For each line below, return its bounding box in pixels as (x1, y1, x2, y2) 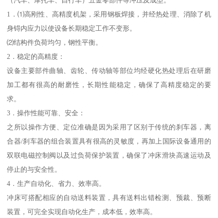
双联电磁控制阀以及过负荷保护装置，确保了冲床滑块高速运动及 (7, 151, 211, 160)
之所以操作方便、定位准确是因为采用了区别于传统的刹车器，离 (7, 123, 211, 131)
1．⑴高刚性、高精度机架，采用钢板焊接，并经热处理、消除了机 (7, 10, 211, 18)
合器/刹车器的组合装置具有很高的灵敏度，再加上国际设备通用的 (7, 137, 211, 145)
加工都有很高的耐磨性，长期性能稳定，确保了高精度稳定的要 (7, 81, 211, 89)
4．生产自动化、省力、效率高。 (7, 180, 106, 188)
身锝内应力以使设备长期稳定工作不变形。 (7, 24, 137, 33)
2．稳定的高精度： (7, 53, 65, 61)
